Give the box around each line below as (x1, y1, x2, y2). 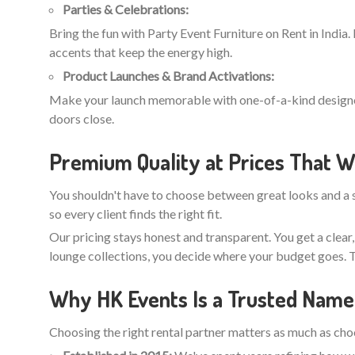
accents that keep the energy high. (49, 44, 232, 59)
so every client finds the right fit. (49, 205, 222, 221)
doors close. (49, 110, 114, 126)
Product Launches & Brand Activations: (63, 67, 274, 83)
